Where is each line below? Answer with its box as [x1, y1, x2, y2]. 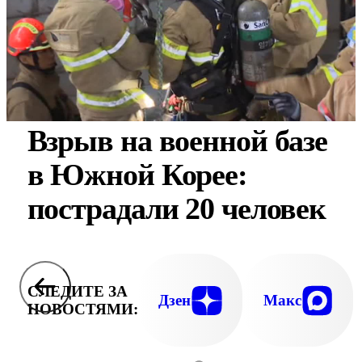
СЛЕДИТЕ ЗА [27, 282, 128, 300]
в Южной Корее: [27, 158, 247, 192]
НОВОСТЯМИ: [27, 300, 138, 318]
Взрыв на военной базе [27, 124, 328, 158]
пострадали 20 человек [27, 192, 326, 225]
